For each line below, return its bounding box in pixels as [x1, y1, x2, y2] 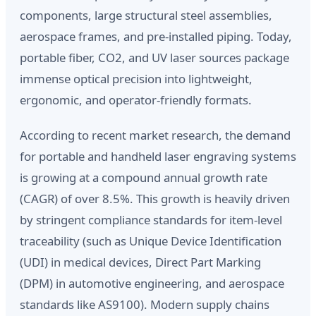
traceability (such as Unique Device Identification [20, 233, 281, 249]
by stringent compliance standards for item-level [20, 212, 282, 228]
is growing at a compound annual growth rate [20, 169, 267, 186]
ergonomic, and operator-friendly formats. [20, 92, 252, 108]
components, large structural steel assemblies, [20, 7, 272, 23]
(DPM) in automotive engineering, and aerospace [20, 275, 284, 291]
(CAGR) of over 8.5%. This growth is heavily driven [20, 190, 290, 207]
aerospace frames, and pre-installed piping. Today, [20, 28, 292, 44]
